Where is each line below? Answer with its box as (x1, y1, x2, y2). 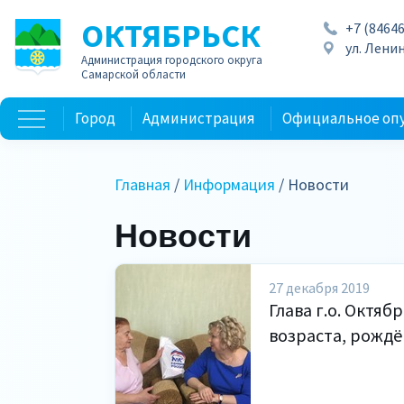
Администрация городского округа (81, 52, 262, 68)
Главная (115, 174, 170, 195)
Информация (183, 174, 275, 195)
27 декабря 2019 (269, 279, 370, 297)
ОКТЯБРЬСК (81, 15, 261, 56)
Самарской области (81, 67, 186, 82)
